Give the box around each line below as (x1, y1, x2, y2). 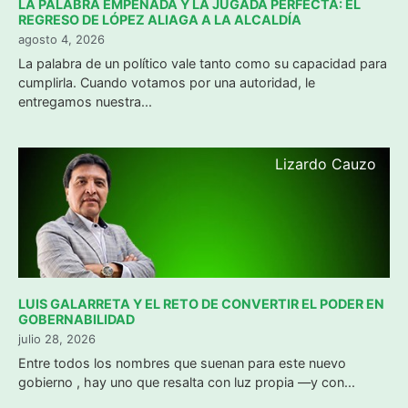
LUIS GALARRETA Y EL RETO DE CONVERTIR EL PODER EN (18, 296, 384, 312)
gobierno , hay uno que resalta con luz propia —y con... (18, 374, 355, 391)
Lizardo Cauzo (275, 154, 376, 173)
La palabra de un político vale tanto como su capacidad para (18, 55, 387, 71)
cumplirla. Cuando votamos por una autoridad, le (18, 74, 315, 90)
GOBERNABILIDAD (18, 311, 135, 328)
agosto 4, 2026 (18, 31, 105, 46)
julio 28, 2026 (18, 331, 96, 347)
